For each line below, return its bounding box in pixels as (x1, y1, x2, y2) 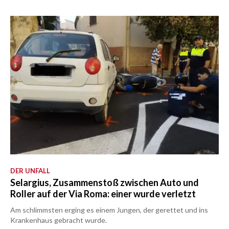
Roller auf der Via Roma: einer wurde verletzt (10, 188, 196, 199)
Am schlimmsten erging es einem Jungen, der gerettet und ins (10, 205, 208, 214)
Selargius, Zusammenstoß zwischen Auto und (10, 177, 199, 188)
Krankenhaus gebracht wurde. (10, 216, 107, 224)
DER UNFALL (10, 167, 50, 175)
